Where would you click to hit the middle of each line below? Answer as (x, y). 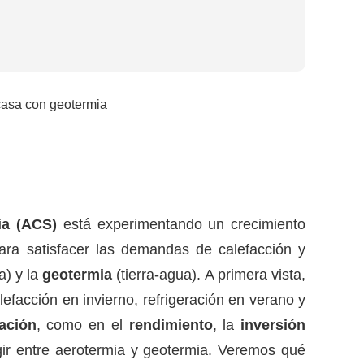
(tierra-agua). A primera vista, (209, 275)
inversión (273, 325)
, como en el (82, 325)
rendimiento (171, 325)
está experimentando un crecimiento (181, 225)
